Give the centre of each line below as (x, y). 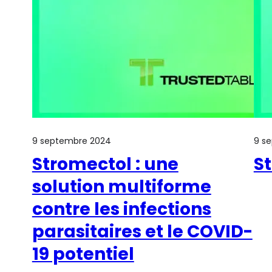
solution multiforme (121, 187)
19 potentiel (83, 254)
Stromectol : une (105, 164)
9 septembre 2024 (71, 141)
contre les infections (121, 209)
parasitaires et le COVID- (142, 232)
